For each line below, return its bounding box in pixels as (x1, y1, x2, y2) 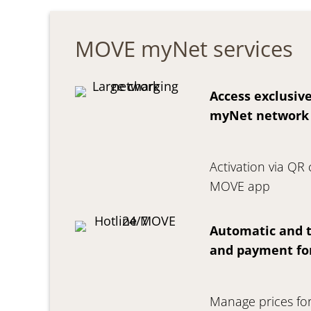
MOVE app (209, 177, 270, 194)
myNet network (209, 106, 309, 124)
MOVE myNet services (75, 33, 293, 63)
